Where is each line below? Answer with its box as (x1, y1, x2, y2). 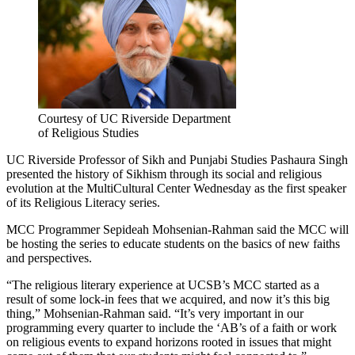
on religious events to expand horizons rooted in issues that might (6, 334, 331, 349)
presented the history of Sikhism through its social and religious (6, 166, 322, 181)
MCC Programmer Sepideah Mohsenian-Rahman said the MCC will (6, 222, 349, 236)
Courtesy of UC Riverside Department (38, 111, 231, 125)
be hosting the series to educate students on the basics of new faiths (6, 236, 340, 250)
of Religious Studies (38, 125, 139, 139)
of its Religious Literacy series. (6, 195, 160, 209)
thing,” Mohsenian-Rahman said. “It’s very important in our (6, 306, 303, 320)
